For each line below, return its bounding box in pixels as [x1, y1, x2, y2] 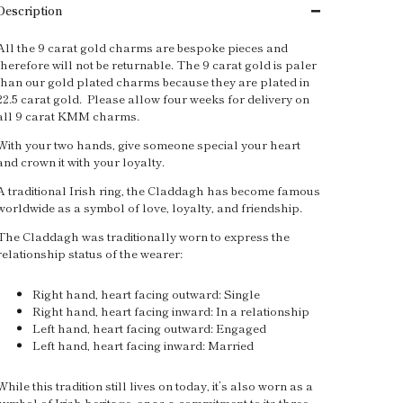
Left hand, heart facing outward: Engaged [32, 319, 266, 337]
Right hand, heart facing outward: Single [32, 285, 260, 303]
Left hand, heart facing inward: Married [32, 336, 254, 354]
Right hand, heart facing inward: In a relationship [32, 302, 309, 320]
